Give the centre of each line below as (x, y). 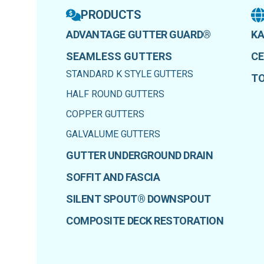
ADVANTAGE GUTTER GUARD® (138, 35)
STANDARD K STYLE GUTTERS (130, 74)
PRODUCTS (111, 15)
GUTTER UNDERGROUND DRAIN (140, 156)
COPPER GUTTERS (105, 114)
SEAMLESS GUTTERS (119, 57)
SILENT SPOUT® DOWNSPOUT (138, 199)
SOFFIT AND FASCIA (113, 177)
